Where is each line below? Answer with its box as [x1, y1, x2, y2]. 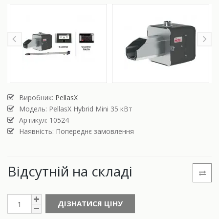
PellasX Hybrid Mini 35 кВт [49, 104, 132, 114]
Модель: [19, 104, 49, 114]
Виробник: [19, 93, 55, 103]
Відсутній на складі [7, 162, 132, 181]
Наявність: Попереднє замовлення [19, 127, 134, 136]
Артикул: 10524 [19, 115, 69, 125]
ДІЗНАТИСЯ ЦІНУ [58, 198, 123, 209]
